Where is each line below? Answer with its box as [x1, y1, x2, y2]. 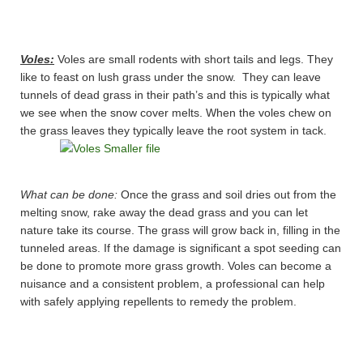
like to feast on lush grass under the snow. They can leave [20, 70, 321, 84]
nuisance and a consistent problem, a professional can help [20, 277, 325, 291]
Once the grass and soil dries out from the [117, 188, 336, 202]
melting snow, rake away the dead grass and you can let [20, 206, 308, 220]
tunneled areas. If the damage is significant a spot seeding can [20, 241, 341, 255]
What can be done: [20, 188, 117, 202]
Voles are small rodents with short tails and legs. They [54, 53, 333, 66]
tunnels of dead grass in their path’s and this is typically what [20, 88, 330, 102]
